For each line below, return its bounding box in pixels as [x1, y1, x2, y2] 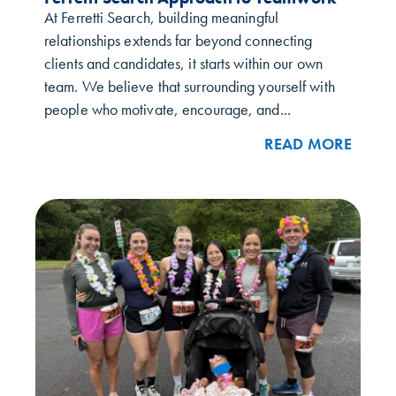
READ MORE [264, 134, 352, 155]
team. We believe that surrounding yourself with [44, 76, 335, 96]
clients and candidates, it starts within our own [44, 53, 323, 73]
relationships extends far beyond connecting [44, 30, 313, 50]
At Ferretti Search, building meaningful [44, 7, 278, 27]
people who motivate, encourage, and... [44, 99, 291, 119]
